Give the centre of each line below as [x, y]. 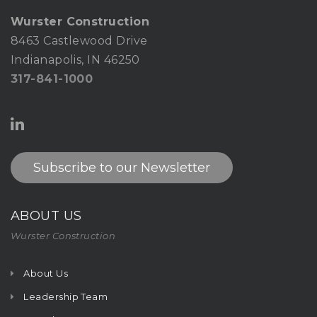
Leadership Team [66, 296]
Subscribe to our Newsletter [122, 167]
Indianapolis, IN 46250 [75, 59]
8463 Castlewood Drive [79, 40]
